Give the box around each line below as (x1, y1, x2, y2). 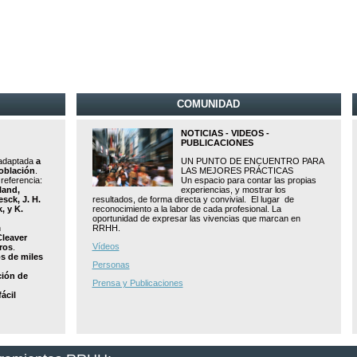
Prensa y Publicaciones (92, 278, 183, 288)
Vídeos (92, 241, 120, 251)
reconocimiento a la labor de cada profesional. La (92, 204, 281, 214)
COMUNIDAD (177, 98, 241, 110)
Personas (92, 260, 130, 269)
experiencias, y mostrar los (180, 185, 286, 194)
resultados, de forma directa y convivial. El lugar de (92, 194, 294, 204)
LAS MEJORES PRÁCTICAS (180, 166, 293, 175)
